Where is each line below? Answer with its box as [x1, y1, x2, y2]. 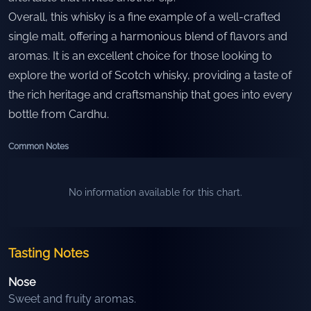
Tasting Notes [8, 246, 89, 260]
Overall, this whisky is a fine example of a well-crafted [8, 10, 280, 24]
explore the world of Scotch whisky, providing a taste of [8, 69, 292, 82]
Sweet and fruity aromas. [8, 292, 136, 305]
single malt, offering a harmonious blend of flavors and [8, 30, 287, 43]
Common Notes [8, 142, 69, 151]
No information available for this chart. [69, 187, 242, 198]
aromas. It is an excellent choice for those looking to [8, 49, 272, 62]
